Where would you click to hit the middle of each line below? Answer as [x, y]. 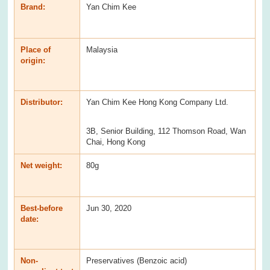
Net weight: [42, 165]
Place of [36, 49]
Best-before [42, 208]
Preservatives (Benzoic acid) [137, 260]
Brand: [33, 7]
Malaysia [102, 49]
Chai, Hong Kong [116, 142]
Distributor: [42, 102]
